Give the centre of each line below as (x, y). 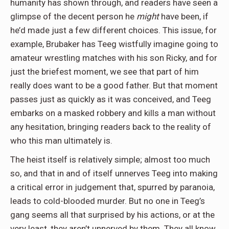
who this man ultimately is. (61, 141)
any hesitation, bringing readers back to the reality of (111, 127)
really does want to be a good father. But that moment (114, 86)
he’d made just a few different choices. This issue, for (113, 30)
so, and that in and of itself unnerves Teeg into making (114, 174)
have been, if (184, 17)
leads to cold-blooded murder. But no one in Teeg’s (108, 201)
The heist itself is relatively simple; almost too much (110, 160)
